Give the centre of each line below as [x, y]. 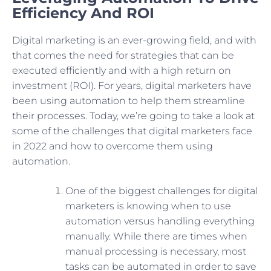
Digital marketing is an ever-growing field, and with [134, 41]
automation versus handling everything [160, 221]
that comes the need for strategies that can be [123, 56]
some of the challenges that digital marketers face [132, 131]
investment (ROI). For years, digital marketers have [132, 86]
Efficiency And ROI [83, 13]
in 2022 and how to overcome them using [113, 146]
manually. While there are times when [156, 237]
